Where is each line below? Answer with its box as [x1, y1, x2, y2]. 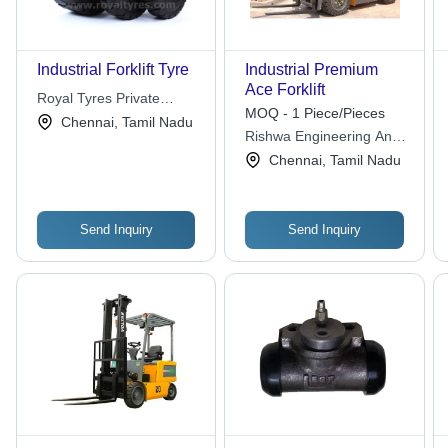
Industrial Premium [245, 61, 379, 79]
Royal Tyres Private [37, 90, 160, 107]
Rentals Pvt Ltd [245, 148, 342, 165]
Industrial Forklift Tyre [37, 61, 189, 79]
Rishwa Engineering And [245, 128, 401, 145]
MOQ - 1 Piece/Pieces [245, 105, 386, 122]
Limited [37, 110, 83, 127]
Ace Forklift [245, 81, 326, 99]
